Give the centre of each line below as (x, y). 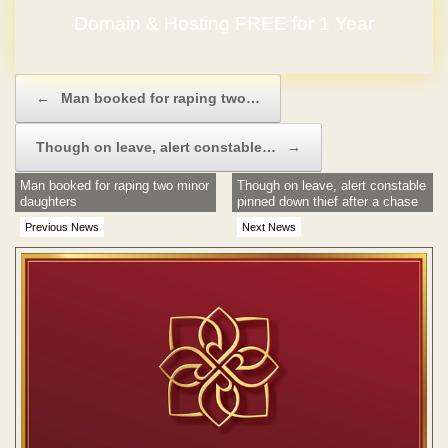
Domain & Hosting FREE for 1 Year (224, 24)
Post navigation (60, 83)
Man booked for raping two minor (114, 185)
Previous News (62, 226)
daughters (48, 201)
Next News (269, 226)
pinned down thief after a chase (328, 201)
